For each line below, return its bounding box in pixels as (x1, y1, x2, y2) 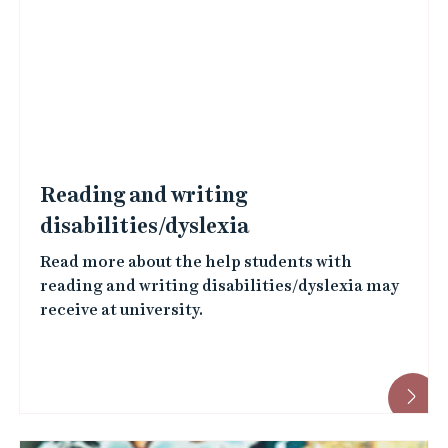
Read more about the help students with (39, 252, 352, 271)
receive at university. (39, 300, 203, 319)
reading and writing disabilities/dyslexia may (39, 276, 399, 295)
